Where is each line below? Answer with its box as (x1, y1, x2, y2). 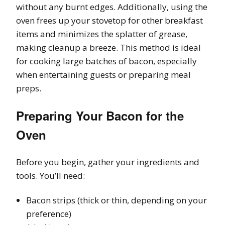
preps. (16, 82, 41, 94)
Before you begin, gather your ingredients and (16, 156, 199, 168)
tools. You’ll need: (16, 169, 85, 181)
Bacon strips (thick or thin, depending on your (26, 194, 207, 206)
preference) (26, 207, 71, 219)
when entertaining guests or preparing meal (16, 68, 191, 80)
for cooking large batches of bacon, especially (16, 55, 197, 67)
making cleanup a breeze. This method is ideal (16, 41, 201, 53)
